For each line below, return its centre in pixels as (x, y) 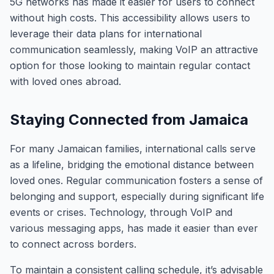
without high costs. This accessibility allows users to (130, 18)
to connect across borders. (73, 244)
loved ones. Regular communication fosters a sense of (136, 180)
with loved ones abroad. (65, 81)
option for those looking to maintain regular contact (130, 65)
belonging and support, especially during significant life (137, 196)
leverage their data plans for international (106, 34)
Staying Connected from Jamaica (129, 120)
